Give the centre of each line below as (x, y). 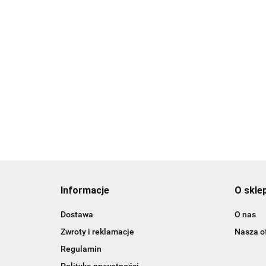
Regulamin (81, 249)
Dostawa (77, 215)
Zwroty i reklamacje (97, 232)
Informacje (85, 191)
